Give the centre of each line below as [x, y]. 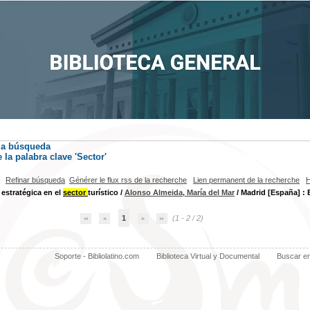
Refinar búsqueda [35, 180]
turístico [103, 192]
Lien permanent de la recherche [246, 180]
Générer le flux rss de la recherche [128, 180]
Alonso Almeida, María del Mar [180, 192]
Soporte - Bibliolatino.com [97, 256]
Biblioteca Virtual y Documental [208, 256]
